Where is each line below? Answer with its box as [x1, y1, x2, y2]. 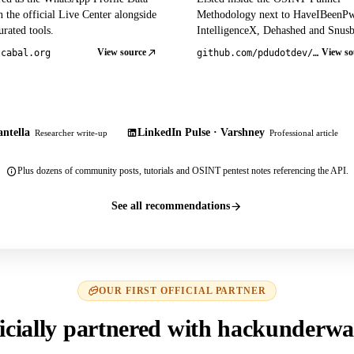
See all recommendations [111, 199, 230, 213]
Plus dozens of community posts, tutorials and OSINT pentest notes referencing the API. [17, 165, 348, 177]
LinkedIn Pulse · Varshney [137, 126, 265, 139]
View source [97, 47, 146, 58]
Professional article [269, 128, 338, 138]
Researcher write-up [35, 128, 107, 138]
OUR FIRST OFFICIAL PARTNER [99, 286, 266, 296]
